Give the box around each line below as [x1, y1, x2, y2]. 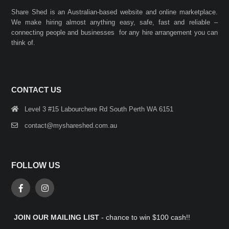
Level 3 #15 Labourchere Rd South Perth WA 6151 [25, 105, 173, 113]
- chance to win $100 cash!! [99, 213, 190, 221]
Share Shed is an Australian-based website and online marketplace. [11, 8, 218, 16]
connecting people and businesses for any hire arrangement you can [11, 28, 218, 36]
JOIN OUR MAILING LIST [14, 213, 99, 221]
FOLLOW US [11, 161, 60, 170]
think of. [11, 38, 35, 47]
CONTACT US [11, 85, 61, 94]
